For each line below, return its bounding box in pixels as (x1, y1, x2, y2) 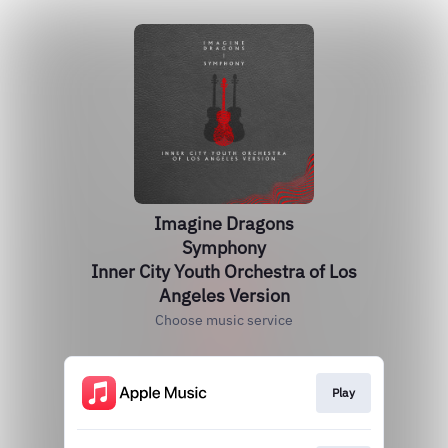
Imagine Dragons (154, 212, 294, 235)
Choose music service (155, 311, 293, 329)
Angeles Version (158, 284, 290, 307)
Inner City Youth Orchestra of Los (91, 260, 357, 283)
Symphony (182, 236, 266, 259)
